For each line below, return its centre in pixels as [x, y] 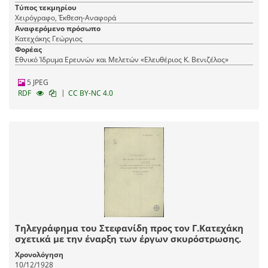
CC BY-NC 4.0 [91, 93]
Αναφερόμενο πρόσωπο [58, 29]
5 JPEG [37, 83]
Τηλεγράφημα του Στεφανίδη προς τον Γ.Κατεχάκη [129, 228]
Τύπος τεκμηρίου [46, 8]
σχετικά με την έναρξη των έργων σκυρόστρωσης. [128, 239]
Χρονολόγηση [39, 255]
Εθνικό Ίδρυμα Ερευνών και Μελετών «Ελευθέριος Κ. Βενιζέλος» [122, 60]
